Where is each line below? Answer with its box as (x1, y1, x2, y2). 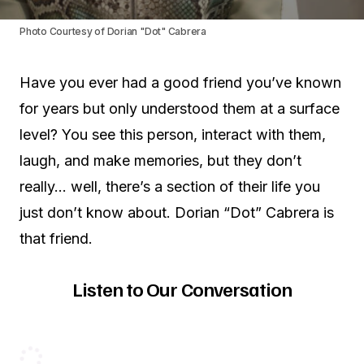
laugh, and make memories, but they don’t (19, 152, 301, 169)
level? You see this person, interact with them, (19, 126, 326, 143)
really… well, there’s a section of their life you (19, 178, 320, 195)
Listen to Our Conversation (71, 276, 292, 301)
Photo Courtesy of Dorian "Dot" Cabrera (19, 25, 206, 37)
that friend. (19, 230, 93, 247)
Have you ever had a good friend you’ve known (19, 74, 341, 91)
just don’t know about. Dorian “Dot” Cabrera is (19, 204, 334, 221)
